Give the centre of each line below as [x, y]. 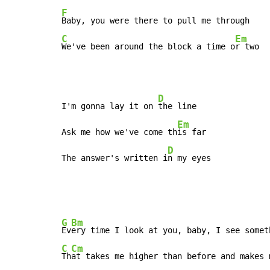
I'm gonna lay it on [110, 106]
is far [192, 132]
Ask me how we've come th [119, 132]
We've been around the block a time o [148, 47]
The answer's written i [115, 158]
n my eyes [189, 158]
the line [177, 106]
